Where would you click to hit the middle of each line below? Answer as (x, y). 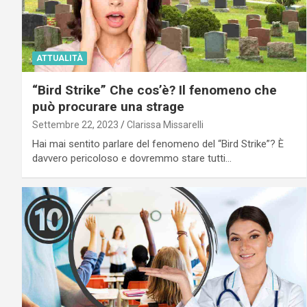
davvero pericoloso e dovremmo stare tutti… (132, 158)
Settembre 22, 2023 (75, 124)
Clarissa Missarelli (165, 124)
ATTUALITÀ (60, 58)
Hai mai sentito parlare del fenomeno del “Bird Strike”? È (158, 144)
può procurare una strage (108, 106)
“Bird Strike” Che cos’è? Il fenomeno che (155, 90)
